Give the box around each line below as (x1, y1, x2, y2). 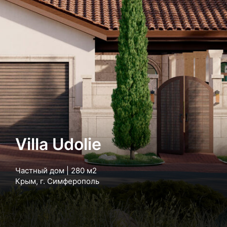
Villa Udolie (15, 134, 101, 154)
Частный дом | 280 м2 (15, 166, 97, 175)
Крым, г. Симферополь (15, 176, 99, 186)
